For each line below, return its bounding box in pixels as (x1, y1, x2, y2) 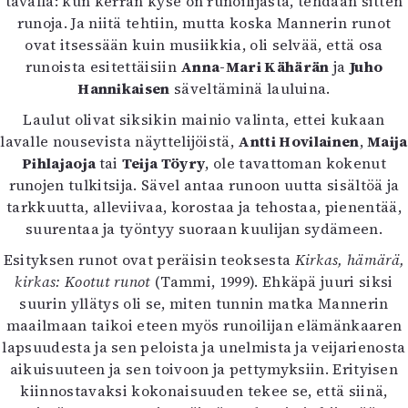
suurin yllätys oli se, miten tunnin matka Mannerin (19, 293, 389, 313)
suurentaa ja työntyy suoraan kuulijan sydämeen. (25, 219, 383, 239)
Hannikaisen (77, 78, 170, 98)
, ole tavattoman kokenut (205, 153, 387, 173)
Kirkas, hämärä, (294, 250, 405, 270)
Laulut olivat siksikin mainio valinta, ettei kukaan (23, 109, 385, 129)
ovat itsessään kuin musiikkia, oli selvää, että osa (25, 35, 383, 55)
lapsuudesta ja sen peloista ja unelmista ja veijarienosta (2, 337, 406, 357)
